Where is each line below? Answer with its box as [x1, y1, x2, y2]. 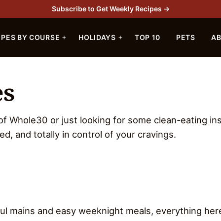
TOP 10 [134, 33, 161, 41]
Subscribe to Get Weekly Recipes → [51, 4, 170, 13]
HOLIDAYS [78, 33, 116, 41]
